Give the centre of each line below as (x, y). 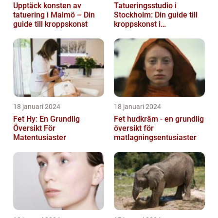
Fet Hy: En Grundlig (46, 119)
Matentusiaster (40, 137)
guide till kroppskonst (50, 24)
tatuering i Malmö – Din (54, 15)
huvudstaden (136, 33)
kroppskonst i (137, 24)
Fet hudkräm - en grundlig (159, 119)
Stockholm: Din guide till (156, 15)
